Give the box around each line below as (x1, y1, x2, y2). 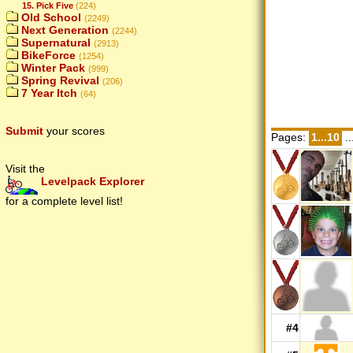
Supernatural (18, 36, 91, 50)
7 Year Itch (18, 87, 77, 100)
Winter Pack (18, 61, 85, 75)
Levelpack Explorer (38, 175, 144, 188)
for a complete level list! (6, 195, 123, 208)
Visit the (6, 162, 45, 176)
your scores (43, 124, 105, 138)
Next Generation (18, 24, 109, 37)
